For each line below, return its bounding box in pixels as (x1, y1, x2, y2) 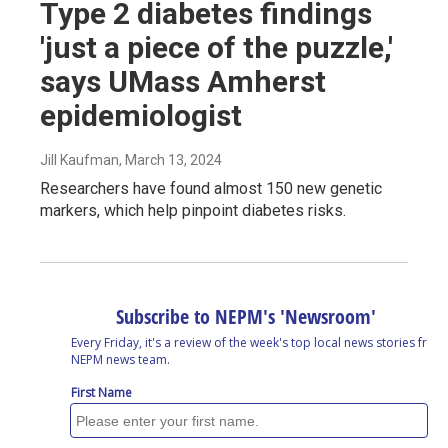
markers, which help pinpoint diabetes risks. (40, 201, 346, 221)
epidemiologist (40, 98, 242, 134)
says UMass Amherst (40, 64, 326, 100)
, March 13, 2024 (119, 152, 222, 169)
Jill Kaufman (40, 152, 119, 169)
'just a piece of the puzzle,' (40, 30, 393, 66)
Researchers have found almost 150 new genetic (40, 179, 382, 199)
